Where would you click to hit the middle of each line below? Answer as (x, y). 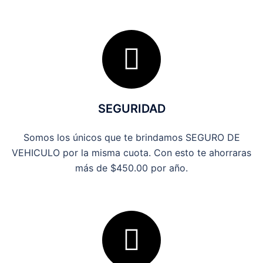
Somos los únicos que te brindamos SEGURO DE (131, 137)
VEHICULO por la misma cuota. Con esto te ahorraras (131, 153)
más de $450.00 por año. (131, 168)
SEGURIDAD (131, 109)
